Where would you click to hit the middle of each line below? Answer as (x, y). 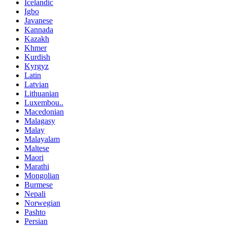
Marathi (37, 166)
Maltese (37, 148)
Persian (36, 221)
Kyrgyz (36, 66)
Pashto (35, 212)
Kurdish (37, 57)
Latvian (36, 84)
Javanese (39, 20)
